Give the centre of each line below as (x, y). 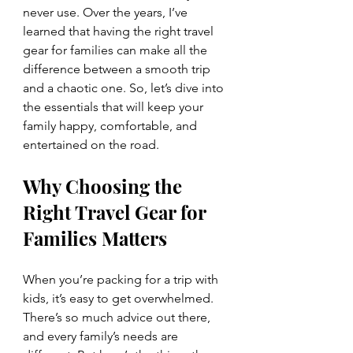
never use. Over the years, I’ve (107, 12)
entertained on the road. (91, 145)
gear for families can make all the (117, 50)
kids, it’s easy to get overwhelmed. (120, 298)
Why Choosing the (105, 186)
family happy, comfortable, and (111, 126)
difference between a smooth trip (118, 69)
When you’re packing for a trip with (122, 279)
